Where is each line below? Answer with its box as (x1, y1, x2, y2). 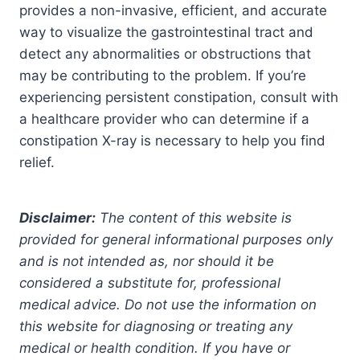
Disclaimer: (19, 209, 96, 226)
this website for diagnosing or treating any (19, 317, 292, 334)
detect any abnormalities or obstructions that (19, 45, 311, 62)
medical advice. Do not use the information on (19, 296, 317, 313)
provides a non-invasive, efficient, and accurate (19, 2, 327, 18)
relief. (19, 153, 55, 170)
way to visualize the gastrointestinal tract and (19, 23, 313, 40)
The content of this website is (100, 209, 292, 226)
